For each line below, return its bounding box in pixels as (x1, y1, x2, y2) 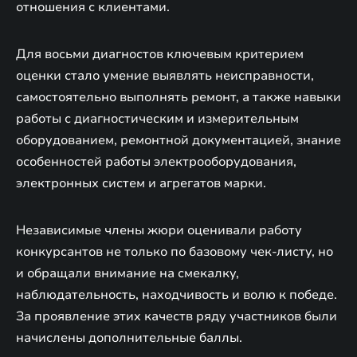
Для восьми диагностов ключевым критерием (16, 45, 304, 63)
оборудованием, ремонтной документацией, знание (16, 131, 341, 149)
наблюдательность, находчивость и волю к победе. (16, 285, 337, 304)
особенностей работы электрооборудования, (16, 152, 296, 171)
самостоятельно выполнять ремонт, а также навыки (16, 88, 341, 106)
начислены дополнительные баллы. (16, 328, 242, 347)
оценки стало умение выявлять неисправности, (16, 66, 314, 84)
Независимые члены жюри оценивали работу (16, 221, 302, 239)
